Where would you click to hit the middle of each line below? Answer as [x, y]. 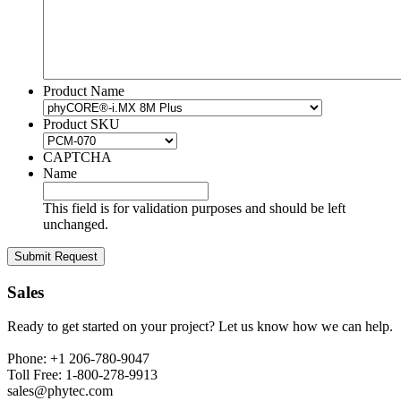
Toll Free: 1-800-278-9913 [82, 375]
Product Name [84, 90]
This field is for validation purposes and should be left [194, 208]
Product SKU [81, 124]
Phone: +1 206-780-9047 [78, 359]
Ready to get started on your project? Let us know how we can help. [200, 327]
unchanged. [76, 224]
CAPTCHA [77, 157]
